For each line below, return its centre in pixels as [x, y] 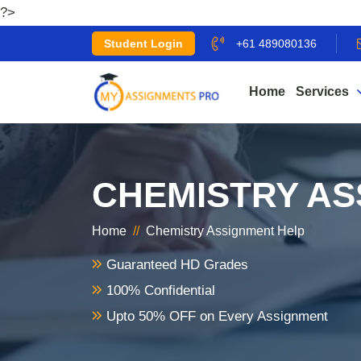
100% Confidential [159, 290]
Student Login [143, 44]
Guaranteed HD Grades [175, 264]
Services [322, 91]
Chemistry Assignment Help [225, 230]
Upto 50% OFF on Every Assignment [215, 316]
